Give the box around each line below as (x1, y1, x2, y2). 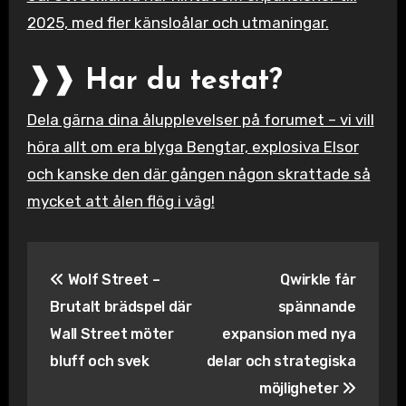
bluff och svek (50, 352, 150, 370)
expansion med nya (222, 324, 356, 343)
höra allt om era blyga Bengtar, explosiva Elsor (26, 138, 359, 157)
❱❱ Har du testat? (26, 66, 283, 96)
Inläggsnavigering (25, 245, 275, 275)
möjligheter (258, 379, 343, 397)
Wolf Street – (63, 270, 160, 288)
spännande (277, 297, 356, 315)
